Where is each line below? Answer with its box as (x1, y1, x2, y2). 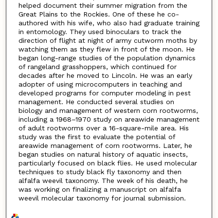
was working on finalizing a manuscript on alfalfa (18, 185, 181, 194)
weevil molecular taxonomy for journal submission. (18, 194, 186, 202)
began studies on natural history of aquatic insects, (18, 150, 188, 159)
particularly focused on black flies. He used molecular (18, 159, 197, 167)
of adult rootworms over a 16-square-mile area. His (18, 124, 189, 132)
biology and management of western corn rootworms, (18, 107, 198, 115)
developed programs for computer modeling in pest (18, 89, 191, 97)
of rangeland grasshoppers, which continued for (18, 63, 177, 71)
